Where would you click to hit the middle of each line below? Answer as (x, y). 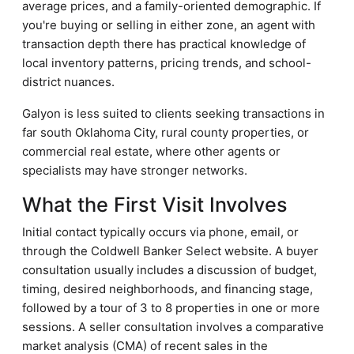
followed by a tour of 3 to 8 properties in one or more (171, 308)
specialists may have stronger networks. (135, 170)
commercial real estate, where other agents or (151, 151)
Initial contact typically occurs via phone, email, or (160, 232)
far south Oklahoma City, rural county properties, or (166, 132)
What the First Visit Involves (155, 205)
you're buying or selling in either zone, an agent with (169, 25)
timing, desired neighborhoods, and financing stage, (168, 289)
